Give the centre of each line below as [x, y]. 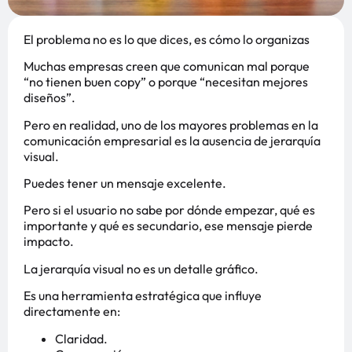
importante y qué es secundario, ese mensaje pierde [168, 226]
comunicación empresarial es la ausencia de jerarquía [172, 140]
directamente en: [72, 312]
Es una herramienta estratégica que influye [143, 296]
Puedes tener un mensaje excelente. [125, 183]
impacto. [49, 242]
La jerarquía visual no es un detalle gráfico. [141, 268]
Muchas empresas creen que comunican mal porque [167, 66]
